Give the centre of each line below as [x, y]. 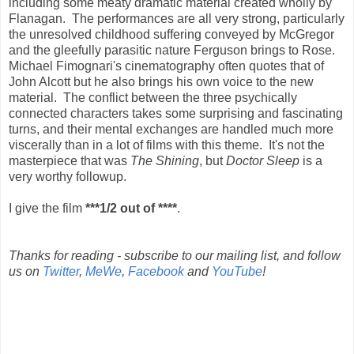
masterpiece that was [70, 160]
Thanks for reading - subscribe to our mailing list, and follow [175, 255]
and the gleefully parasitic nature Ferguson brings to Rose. [173, 50]
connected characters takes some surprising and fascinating [176, 113]
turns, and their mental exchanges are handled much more [171, 129]
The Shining [165, 160]
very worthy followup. [68, 176]
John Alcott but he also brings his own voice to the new [161, 81]
